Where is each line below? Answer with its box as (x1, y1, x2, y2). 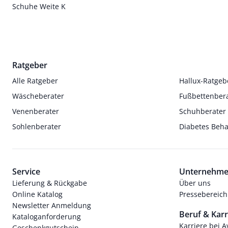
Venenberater (12, 106, 59, 116)
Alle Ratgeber (12, 75, 58, 85)
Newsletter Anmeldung (12, 200, 91, 210)
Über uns (179, 178, 211, 188)
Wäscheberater (12, 91, 64, 101)
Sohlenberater (12, 121, 61, 131)
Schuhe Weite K (12, 1, 66, 11)
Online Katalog (12, 189, 63, 199)
